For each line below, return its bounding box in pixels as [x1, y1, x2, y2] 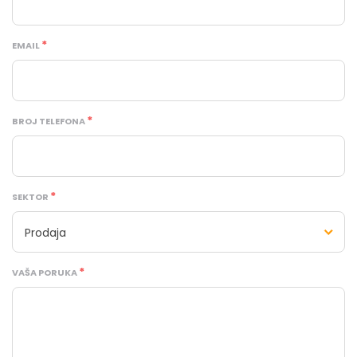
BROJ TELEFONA [12, 115, 85, 127]
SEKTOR [12, 190, 49, 203]
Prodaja [25, 225, 66, 241]
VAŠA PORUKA [12, 266, 77, 279]
